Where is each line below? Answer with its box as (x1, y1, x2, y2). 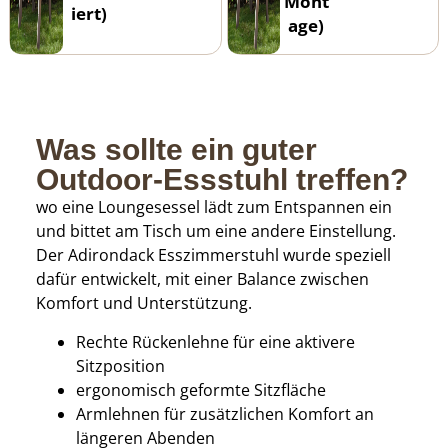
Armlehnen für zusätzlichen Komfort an (75, 402, 374, 425)
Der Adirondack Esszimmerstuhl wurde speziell (35, 244, 391, 267)
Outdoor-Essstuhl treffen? (35, 163, 408, 197)
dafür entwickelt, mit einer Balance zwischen (35, 268, 369, 291)
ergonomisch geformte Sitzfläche (75, 378, 326, 401)
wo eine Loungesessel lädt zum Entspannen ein (35, 196, 392, 219)
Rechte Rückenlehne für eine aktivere (75, 330, 355, 353)
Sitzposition (75, 354, 165, 377)
